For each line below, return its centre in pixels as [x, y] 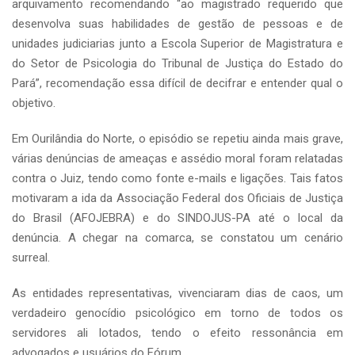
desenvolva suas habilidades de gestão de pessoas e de [177, 24]
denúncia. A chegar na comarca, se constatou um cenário [177, 238]
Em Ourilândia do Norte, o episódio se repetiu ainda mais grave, [177, 139]
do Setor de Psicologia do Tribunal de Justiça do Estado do [177, 63]
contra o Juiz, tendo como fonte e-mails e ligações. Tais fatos [177, 178]
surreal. [31, 258]
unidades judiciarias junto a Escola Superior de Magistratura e [177, 44]
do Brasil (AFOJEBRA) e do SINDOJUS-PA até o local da [177, 218]
